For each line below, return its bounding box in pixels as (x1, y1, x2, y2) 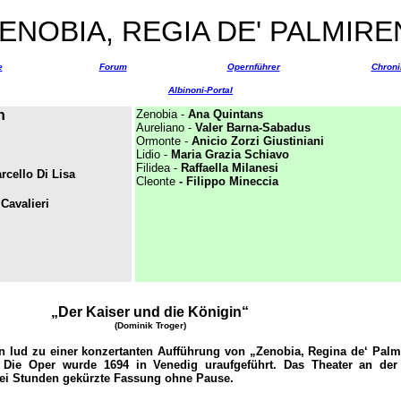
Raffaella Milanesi (181, 161, 278, 175)
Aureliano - (136, 121, 195, 134)
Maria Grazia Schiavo (171, 148, 289, 161)
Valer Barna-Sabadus (195, 121, 311, 134)
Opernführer (226, 62, 280, 72)
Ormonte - (136, 134, 192, 148)
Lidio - (136, 148, 171, 161)
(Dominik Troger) (114, 320, 186, 330)
